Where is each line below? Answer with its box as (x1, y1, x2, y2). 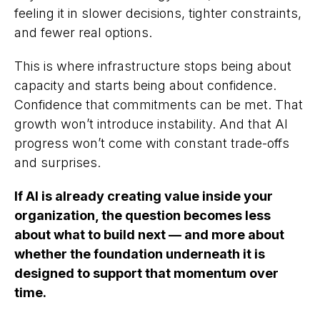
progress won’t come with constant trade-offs (14, 136, 289, 151)
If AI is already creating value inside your (14, 189, 273, 204)
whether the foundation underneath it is (14, 246, 265, 262)
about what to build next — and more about (14, 227, 284, 243)
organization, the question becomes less (14, 208, 271, 224)
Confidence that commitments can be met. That (14, 97, 303, 113)
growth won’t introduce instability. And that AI (14, 116, 288, 132)
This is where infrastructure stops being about (14, 59, 291, 74)
